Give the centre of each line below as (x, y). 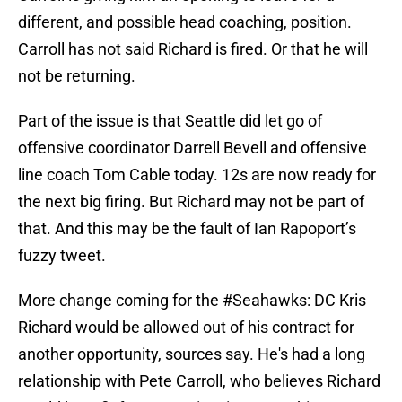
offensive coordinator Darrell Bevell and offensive (192, 148)
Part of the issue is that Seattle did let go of (170, 121)
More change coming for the (120, 301)
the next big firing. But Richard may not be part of (191, 202)
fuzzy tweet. (62, 256)
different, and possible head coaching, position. (185, 22)
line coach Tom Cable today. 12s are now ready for (197, 175)
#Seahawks (265, 301)
